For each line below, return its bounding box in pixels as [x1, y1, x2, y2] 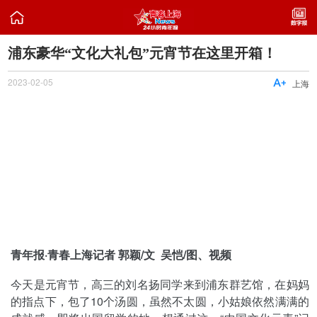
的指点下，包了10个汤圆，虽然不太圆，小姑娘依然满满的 [11, 292, 309, 309]
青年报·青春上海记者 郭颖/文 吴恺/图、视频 [11, 246, 232, 263]
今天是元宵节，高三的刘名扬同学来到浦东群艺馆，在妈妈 [11, 275, 309, 292]
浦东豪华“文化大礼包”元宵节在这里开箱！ [8, 45, 277, 61]
